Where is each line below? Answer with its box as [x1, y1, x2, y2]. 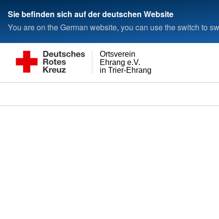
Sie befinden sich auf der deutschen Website [8, 8, 174, 20]
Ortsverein [100, 49, 136, 59]
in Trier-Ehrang [100, 65, 152, 74]
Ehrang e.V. [100, 57, 141, 66]
